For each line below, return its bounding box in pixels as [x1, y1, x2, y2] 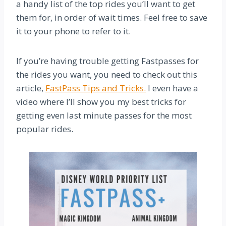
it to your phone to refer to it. [16, 25, 131, 37]
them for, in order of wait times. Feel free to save [16, 11, 207, 23]
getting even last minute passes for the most [16, 109, 192, 121]
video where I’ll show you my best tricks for [16, 95, 186, 107]
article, [16, 82, 45, 94]
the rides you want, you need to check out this [16, 68, 197, 80]
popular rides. [16, 123, 73, 135]
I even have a [146, 82, 198, 94]
